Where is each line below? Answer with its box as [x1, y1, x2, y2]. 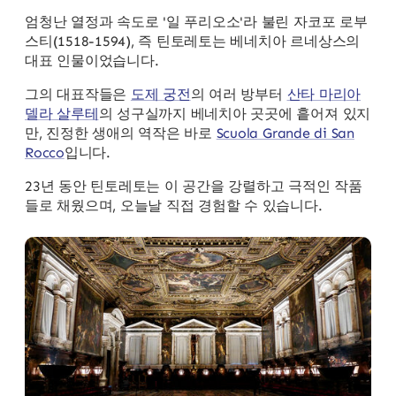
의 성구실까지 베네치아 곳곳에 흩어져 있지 [98, 104, 371, 122]
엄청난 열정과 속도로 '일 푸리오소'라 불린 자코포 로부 [25, 12, 368, 30]
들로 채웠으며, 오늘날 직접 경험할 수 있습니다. [25, 196, 323, 214]
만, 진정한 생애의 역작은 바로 [25, 124, 217, 141]
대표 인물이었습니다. [25, 51, 159, 69]
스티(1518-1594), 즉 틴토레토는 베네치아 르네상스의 [25, 32, 361, 49]
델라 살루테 [25, 104, 99, 122]
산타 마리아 [286, 85, 362, 103]
